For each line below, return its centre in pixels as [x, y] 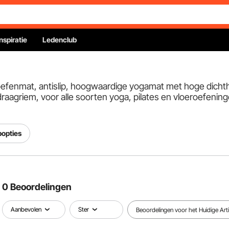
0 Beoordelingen [37, 187]
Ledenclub [60, 40]
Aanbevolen [26, 209]
